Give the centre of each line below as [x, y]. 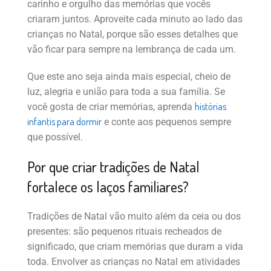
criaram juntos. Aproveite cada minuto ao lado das [135, 19]
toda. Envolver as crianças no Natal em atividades [134, 262]
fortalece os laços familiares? [108, 187]
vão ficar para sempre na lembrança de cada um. [132, 50]
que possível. [55, 137]
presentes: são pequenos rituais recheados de [124, 232]
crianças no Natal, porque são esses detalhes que [132, 34]
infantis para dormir [64, 122]
